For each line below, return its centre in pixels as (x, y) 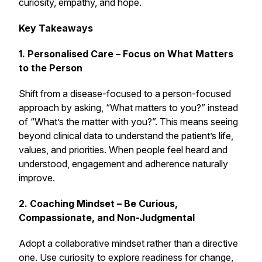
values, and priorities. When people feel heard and (123, 150)
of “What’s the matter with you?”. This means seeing (128, 122)
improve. (37, 178)
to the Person (51, 68)
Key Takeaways (56, 28)
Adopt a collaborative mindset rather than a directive (128, 243)
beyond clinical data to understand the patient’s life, (126, 136)
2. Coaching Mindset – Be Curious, (98, 204)
